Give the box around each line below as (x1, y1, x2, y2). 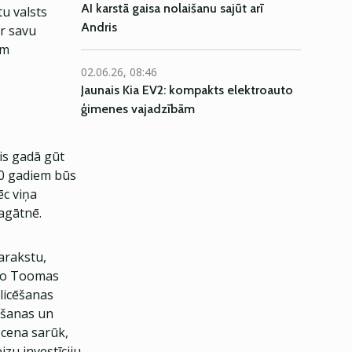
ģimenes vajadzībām (81, 101, 195, 116)
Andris (81, 20, 117, 35)
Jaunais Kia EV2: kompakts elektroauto (81, 82, 293, 97)
